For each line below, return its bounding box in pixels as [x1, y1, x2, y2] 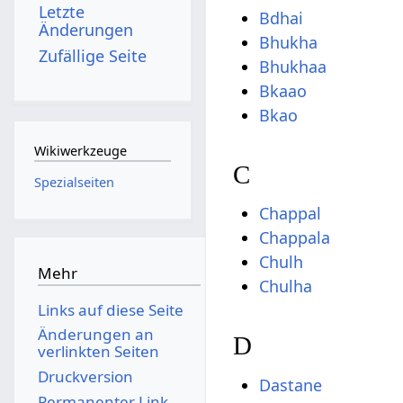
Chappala [259, 227, 331, 249]
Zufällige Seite [39, 44, 148, 67]
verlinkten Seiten [37, 341, 159, 363]
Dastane [259, 373, 323, 396]
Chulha [259, 275, 313, 298]
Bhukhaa [259, 56, 327, 78]
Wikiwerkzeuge [33, 142, 127, 160]
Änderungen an [37, 324, 154, 345]
